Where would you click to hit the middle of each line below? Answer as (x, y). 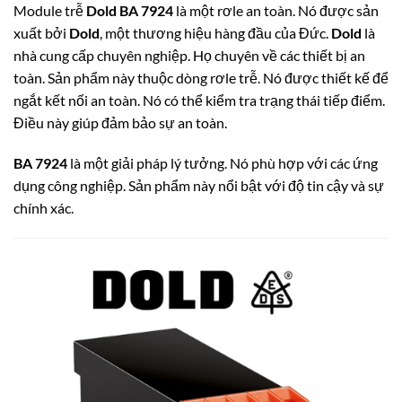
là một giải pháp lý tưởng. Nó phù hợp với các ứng (223, 163)
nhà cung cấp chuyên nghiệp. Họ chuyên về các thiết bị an (189, 55)
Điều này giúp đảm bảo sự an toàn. (120, 122)
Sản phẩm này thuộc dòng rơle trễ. (154, 77)
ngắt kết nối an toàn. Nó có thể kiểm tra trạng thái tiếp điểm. (199, 100)
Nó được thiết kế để (324, 77)
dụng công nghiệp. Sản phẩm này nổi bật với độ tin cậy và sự (199, 186)
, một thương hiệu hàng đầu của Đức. (214, 32)
